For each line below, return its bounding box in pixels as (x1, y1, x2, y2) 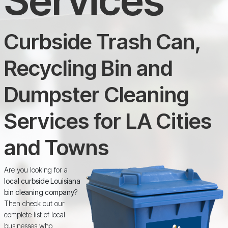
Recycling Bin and (4, 55, 173, 81)
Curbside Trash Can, (4, 28, 201, 55)
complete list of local (4, 210, 65, 219)
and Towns (4, 134, 109, 161)
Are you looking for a (4, 165, 68, 175)
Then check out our (4, 199, 65, 208)
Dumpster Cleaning (4, 81, 189, 108)
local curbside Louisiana (4, 177, 80, 186)
